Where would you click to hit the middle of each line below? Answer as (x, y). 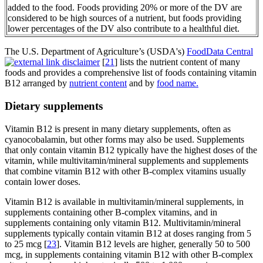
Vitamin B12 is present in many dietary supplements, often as (118, 129)
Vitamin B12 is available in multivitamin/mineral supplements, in (124, 201)
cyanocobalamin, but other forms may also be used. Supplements (124, 139)
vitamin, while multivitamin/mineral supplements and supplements (127, 160)
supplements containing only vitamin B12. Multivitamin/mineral (123, 222)
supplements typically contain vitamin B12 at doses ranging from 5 (128, 233)
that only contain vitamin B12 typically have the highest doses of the (131, 150)
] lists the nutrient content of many (177, 62)
